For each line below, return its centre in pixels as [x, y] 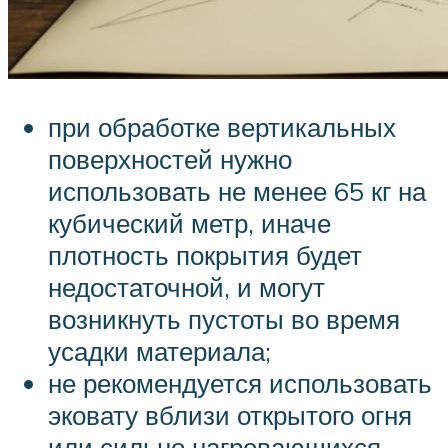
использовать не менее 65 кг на [237, 191]
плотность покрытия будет [205, 255]
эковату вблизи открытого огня [230, 415]
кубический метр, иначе [189, 223]
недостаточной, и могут [186, 287]
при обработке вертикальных [222, 127]
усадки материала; [159, 351]
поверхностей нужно [170, 159]
